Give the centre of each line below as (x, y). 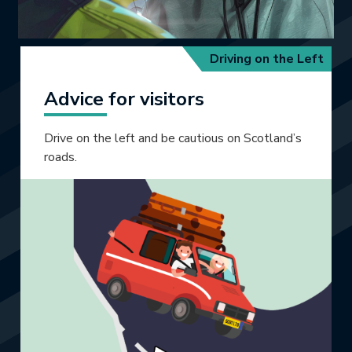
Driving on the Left (267, 59)
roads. (60, 157)
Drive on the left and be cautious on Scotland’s (172, 138)
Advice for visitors (124, 99)
